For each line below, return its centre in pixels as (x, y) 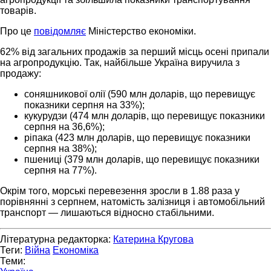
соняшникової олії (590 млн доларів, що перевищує (140, 94)
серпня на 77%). (60, 170)
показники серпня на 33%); (84, 105)
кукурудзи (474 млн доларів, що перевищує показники (145, 116)
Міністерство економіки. (141, 31)
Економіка (76, 250)
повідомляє (60, 31)
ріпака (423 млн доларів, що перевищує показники (137, 137)
